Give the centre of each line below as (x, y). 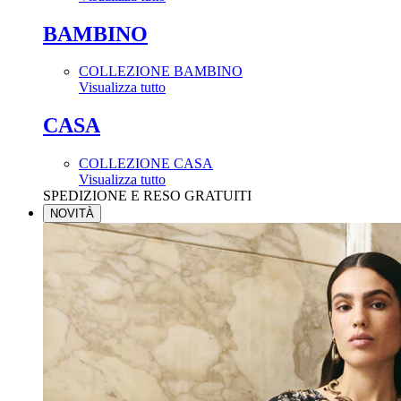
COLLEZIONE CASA (146, 164)
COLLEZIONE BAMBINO (161, 72)
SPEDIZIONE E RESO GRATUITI (147, 196)
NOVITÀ (72, 214)
